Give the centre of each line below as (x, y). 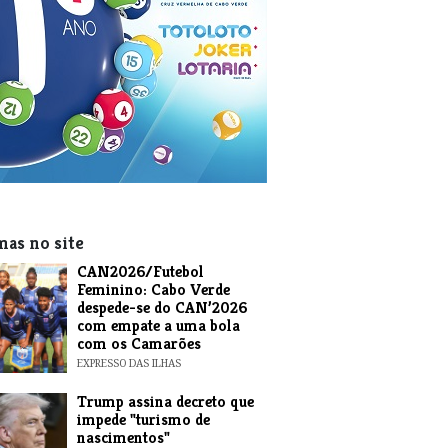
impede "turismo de (143, 419)
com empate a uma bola (158, 325)
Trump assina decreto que (165, 401)
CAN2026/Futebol (140, 271)
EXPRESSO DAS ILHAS (128, 363)
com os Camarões (138, 343)
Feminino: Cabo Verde (153, 289)
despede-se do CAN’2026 (161, 307)
